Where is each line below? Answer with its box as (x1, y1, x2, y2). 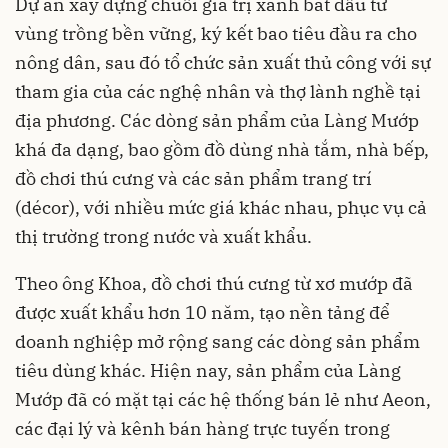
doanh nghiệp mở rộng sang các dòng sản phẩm (15, 329, 420, 353)
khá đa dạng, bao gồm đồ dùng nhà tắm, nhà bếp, (15, 137, 429, 161)
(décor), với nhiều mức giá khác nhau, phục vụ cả (15, 195, 427, 219)
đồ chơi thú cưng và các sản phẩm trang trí (15, 166, 372, 190)
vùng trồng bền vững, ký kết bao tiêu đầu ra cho (15, 21, 417, 45)
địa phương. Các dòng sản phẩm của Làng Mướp (15, 108, 419, 132)
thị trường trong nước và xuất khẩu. (15, 224, 312, 248)
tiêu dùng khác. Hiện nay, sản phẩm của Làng (15, 358, 401, 382)
